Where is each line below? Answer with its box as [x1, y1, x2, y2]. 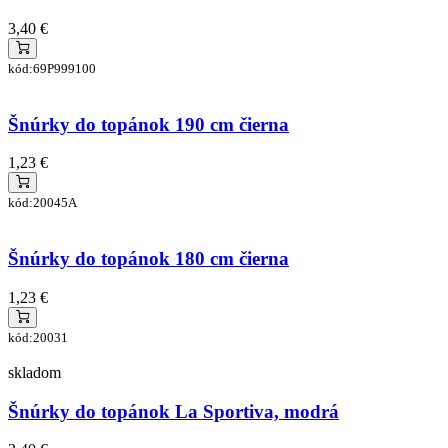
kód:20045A [8, 195, 77, 211]
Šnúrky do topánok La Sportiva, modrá [8, 400, 339, 422]
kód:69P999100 [8, 60, 96, 76]
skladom [8, 363, 61, 381]
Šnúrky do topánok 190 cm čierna [8, 113, 289, 135]
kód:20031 [8, 329, 68, 345]
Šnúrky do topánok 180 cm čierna [8, 248, 289, 270]
